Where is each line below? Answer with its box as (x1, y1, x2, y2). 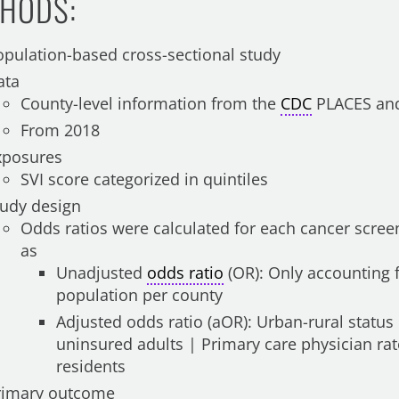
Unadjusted (56, 262, 148, 283)
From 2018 (20, 119, 105, 141)
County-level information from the (20, 93, 281, 114)
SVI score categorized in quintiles (20, 168, 269, 190)
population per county (56, 284, 224, 305)
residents (56, 355, 126, 377)
